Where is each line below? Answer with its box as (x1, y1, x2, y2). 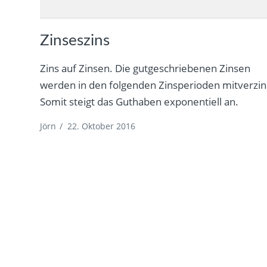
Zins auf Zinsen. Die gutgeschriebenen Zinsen (40, 61, 251, 75)
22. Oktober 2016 (67, 120, 136, 132)
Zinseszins (40, 32, 110, 48)
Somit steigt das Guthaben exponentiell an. (40, 94, 239, 108)
